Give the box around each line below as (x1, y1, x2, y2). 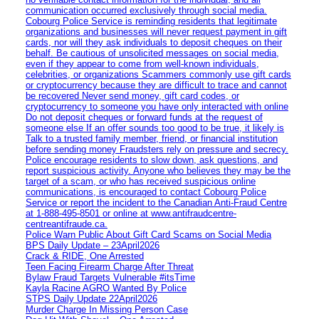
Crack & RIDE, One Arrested (26, 250, 144, 261)
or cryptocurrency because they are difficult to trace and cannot (26, 79, 287, 90)
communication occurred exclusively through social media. (26, 4, 267, 16)
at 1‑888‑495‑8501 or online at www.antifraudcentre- (26, 207, 236, 219)
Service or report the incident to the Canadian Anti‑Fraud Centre (26, 197, 287, 208)
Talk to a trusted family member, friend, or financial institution (26, 132, 278, 144)
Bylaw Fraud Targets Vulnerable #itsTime (26, 271, 195, 283)
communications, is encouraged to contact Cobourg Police (26, 186, 266, 197)
